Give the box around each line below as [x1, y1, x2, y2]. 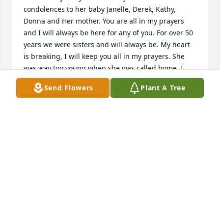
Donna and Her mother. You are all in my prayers [24, 16, 184, 26]
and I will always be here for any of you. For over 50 [24, 27, 193, 37]
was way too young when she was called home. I [24, 63, 183, 73]
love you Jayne [24, 75, 70, 84]
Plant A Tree [140, 83, 186, 92]
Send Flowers [44, 83, 94, 92]
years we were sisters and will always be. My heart [24, 39, 190, 49]
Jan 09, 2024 [24, 107, 63, 117]
